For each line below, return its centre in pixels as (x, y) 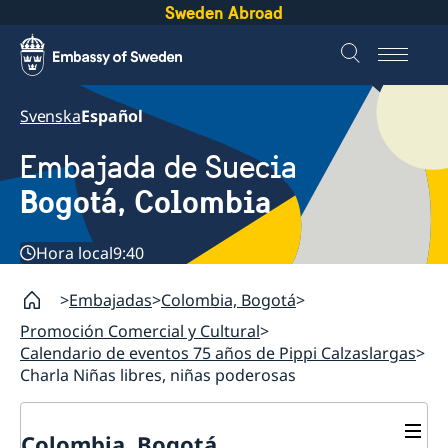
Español (111, 116)
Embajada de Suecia (158, 168)
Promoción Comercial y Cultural (140, 331)
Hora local (74, 253)
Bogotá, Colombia (145, 202)
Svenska (50, 116)
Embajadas (110, 300)
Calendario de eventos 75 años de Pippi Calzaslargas (218, 353)
